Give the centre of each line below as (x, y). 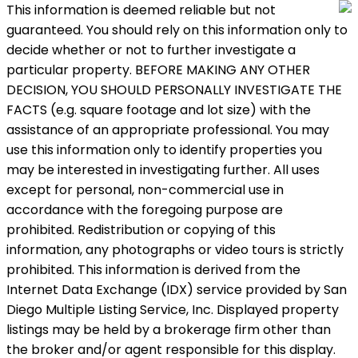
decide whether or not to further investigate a (151, 50)
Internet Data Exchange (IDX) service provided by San (177, 289)
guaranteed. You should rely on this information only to (177, 30)
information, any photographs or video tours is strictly (175, 249)
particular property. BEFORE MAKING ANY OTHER (158, 70)
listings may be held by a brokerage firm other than (169, 329)
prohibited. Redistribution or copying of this (141, 229)
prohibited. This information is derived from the (153, 269)
